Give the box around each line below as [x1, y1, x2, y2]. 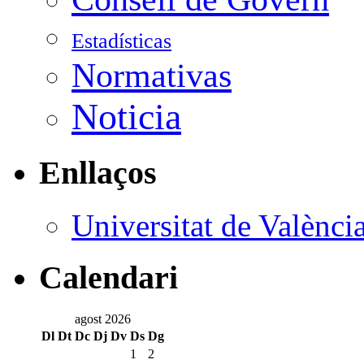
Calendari [39, 259, 178, 297]
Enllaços [39, 154, 157, 191]
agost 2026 [75, 312, 131, 327]
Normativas [71, 56, 232, 95]
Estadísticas [71, 29, 171, 54]
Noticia [71, 96, 181, 138]
